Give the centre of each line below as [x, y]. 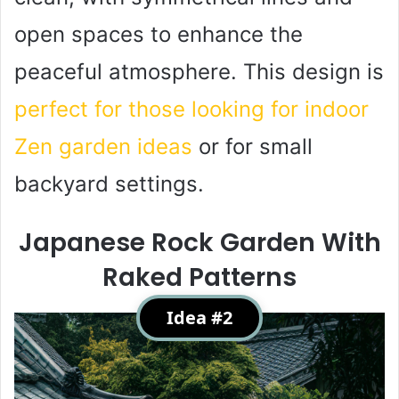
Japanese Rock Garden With [199, 242]
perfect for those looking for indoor [191, 109]
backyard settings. [109, 183]
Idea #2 [199, 317]
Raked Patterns [199, 277]
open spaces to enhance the [159, 34]
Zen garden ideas [103, 146]
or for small [252, 146]
